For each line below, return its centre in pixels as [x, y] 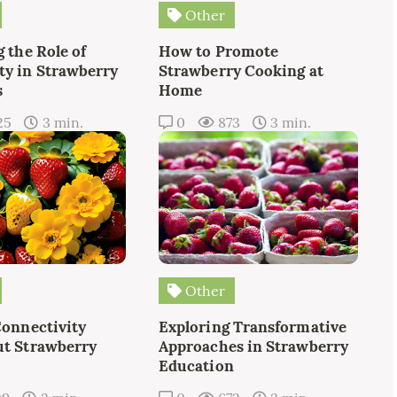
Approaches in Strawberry [253, 346]
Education [196, 366]
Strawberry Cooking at [241, 70]
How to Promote [219, 51]
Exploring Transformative [253, 327]
